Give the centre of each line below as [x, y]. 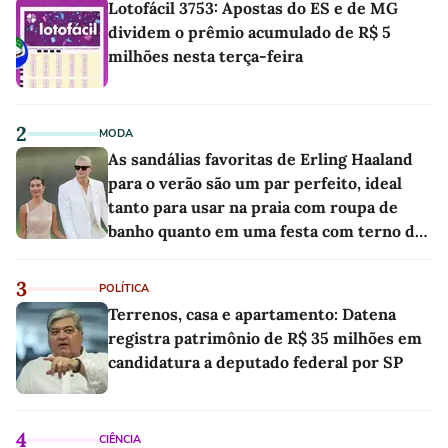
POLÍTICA [124, 288]
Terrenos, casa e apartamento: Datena [252, 313]
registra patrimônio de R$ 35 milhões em [265, 337]
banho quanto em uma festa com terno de [266, 230]
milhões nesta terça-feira [205, 55]
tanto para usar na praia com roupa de [253, 206]
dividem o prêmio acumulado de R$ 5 [249, 31]
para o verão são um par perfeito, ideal [255, 182]
